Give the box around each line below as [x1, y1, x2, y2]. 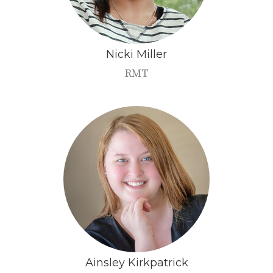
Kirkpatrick [127, 255, 188, 269]
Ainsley [85, 255, 125, 269]
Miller [136, 47, 167, 61]
